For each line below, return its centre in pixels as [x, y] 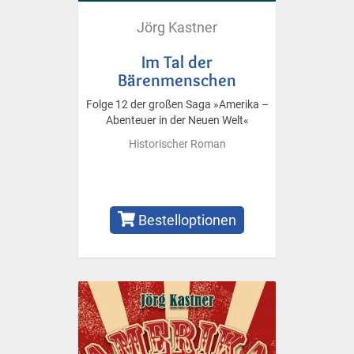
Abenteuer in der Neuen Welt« [177, 120]
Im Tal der [177, 61]
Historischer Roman [177, 144]
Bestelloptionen [186, 220]
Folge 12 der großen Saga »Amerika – [177, 104]
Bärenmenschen [177, 79]
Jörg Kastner [177, 27]
